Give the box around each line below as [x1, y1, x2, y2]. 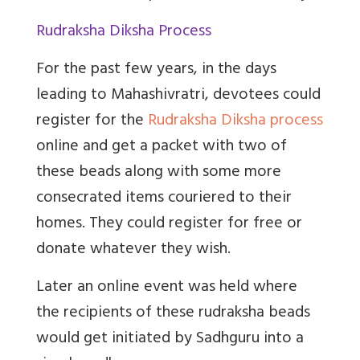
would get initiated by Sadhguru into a [36, 324, 304, 354]
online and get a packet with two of [36, 132, 287, 162]
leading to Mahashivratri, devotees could [36, 80, 321, 111]
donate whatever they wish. [36, 235, 231, 265]
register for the [36, 106, 148, 137]
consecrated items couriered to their [36, 183, 292, 214]
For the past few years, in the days [36, 55, 276, 85]
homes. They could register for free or [36, 209, 302, 239]
